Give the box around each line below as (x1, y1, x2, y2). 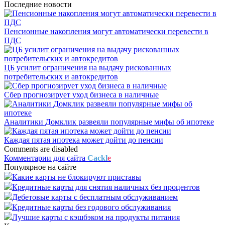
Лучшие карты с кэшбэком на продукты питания (12, 212, 180, 221)
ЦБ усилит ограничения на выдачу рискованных (4, 63, 171, 72)
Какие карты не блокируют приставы (12, 172, 141, 181)
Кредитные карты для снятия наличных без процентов (12, 182, 200, 191)
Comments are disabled (4, 144, 78, 153)
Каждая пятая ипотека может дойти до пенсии (4, 135, 163, 144)
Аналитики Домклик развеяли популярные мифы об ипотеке (4, 117, 214, 126)
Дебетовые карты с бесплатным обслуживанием (12, 192, 178, 201)
